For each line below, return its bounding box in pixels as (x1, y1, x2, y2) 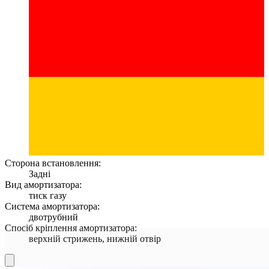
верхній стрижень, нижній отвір (29, 233, 161, 244)
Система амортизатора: (5, 201, 100, 211)
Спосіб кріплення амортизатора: (5, 222, 137, 233)
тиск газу (29, 190, 67, 201)
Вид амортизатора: (5, 179, 82, 190)
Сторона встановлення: (5, 157, 101, 168)
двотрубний (29, 211, 78, 222)
